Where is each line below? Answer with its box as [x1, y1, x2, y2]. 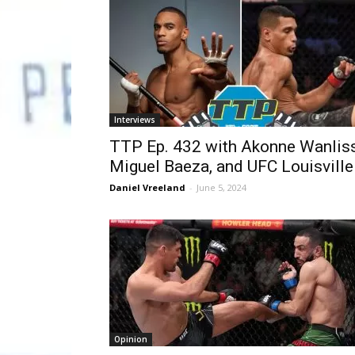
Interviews [114, 114, 155, 125]
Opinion [114, 334, 147, 345]
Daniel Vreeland [109, 181, 185, 193]
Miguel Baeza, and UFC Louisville [109, 157, 353, 176]
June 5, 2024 [197, 181, 246, 193]
